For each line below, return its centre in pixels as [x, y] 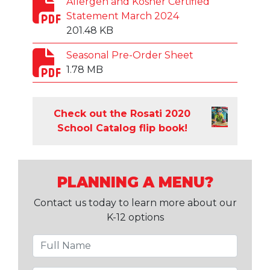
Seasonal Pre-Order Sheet [130, 55]
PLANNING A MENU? [135, 182]
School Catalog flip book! [122, 128]
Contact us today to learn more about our [135, 202]
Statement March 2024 [123, 16]
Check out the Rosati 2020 [122, 113]
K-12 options [135, 217]
